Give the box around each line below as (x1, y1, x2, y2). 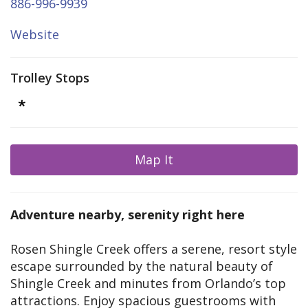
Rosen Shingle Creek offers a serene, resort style (10, 241, 297, 258)
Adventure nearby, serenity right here (10, 206, 245, 223)
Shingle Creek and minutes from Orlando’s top (10, 275, 286, 292)
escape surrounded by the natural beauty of (10, 258, 273, 275)
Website (10, 26, 59, 43)
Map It (135, 151, 173, 168)
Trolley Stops (10, 69, 89, 87)
